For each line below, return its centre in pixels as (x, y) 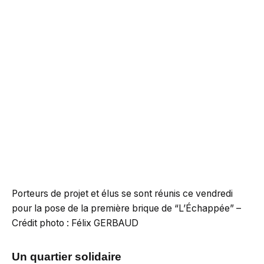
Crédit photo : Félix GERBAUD (75, 223)
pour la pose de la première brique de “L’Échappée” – (126, 209)
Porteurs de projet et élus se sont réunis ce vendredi (122, 194)
